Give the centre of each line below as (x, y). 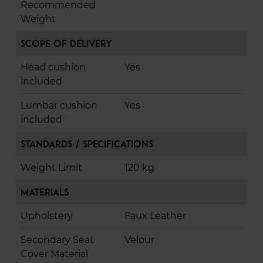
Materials (45, 192)
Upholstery (47, 216)
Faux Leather (155, 216)
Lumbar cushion (59, 106)
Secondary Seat (57, 240)
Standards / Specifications (87, 144)
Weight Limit (51, 168)
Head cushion (53, 68)
